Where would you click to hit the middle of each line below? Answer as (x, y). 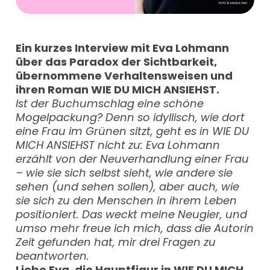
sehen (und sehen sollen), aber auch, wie (128, 186)
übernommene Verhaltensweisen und (124, 75)
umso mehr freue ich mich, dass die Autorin (135, 228)
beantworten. (53, 256)
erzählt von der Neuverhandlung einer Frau (133, 159)
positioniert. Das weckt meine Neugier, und (132, 214)
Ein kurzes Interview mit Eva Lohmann (123, 48)
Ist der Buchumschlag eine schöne (110, 103)
